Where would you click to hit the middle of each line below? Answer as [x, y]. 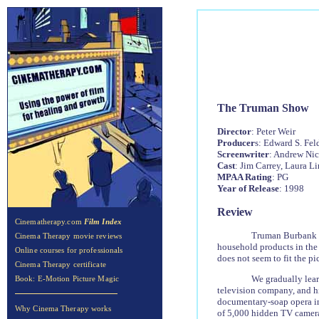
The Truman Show [263, 108]
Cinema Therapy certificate [61, 264]
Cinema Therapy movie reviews [68, 236]
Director [234, 131]
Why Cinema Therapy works [63, 308]
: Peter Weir [273, 131]
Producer [236, 142]
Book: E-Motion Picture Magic [67, 278]
